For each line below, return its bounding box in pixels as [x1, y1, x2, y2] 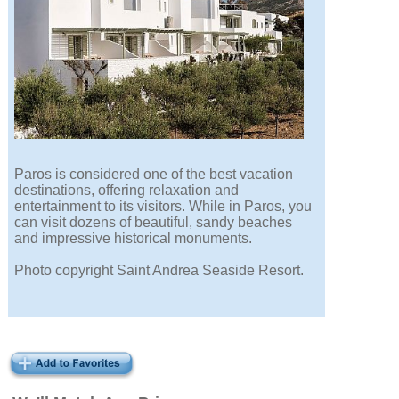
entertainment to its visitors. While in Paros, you [14, 199, 313, 215]
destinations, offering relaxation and [14, 183, 240, 199]
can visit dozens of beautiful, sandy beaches [14, 215, 293, 231]
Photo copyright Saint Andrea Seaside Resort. [14, 263, 305, 279]
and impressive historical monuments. [14, 231, 253, 247]
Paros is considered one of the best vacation [14, 167, 294, 183]
